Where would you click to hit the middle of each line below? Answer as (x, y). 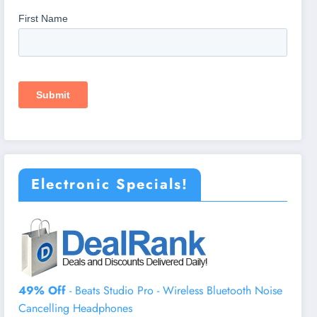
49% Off (42, 290)
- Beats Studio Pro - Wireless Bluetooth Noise (174, 290)
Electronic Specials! (110, 184)
